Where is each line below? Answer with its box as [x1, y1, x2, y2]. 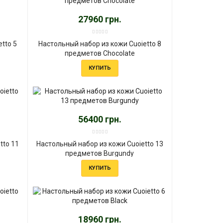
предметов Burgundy [65, 149, 134, 157]
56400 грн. [78, 113, 121, 124]
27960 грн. [78, 13, 121, 24]
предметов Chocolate [64, 49, 135, 57]
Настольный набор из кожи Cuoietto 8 [38, 39, 161, 48]
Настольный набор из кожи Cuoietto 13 [36, 139, 163, 148]
